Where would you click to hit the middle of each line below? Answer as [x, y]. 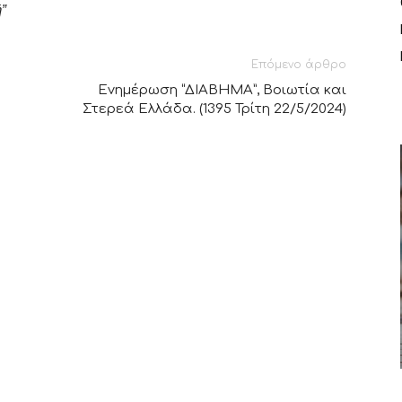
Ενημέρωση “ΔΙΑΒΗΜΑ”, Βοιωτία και [222, 90]
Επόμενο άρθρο [299, 65]
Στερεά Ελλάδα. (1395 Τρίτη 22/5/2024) [214, 109]
